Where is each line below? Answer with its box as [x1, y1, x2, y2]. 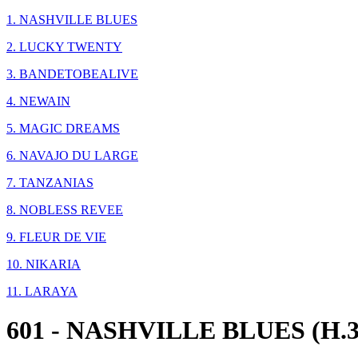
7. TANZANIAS [6, 176, 93, 189]
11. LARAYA [6, 284, 78, 298]
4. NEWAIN [6, 94, 70, 108]
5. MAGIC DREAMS [6, 121, 120, 135]
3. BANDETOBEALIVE [6, 67, 138, 81]
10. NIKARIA [6, 257, 81, 271]
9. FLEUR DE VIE [6, 230, 106, 244]
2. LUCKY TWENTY [6, 40, 122, 54]
